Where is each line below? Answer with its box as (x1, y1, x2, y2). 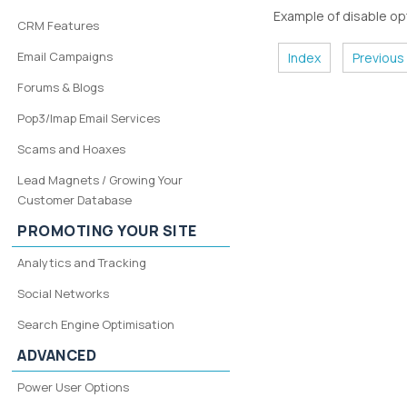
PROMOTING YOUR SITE (17, 221, 197, 241)
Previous (352, 48, 405, 66)
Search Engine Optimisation (17, 316, 175, 333)
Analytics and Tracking (17, 254, 147, 271)
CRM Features (17, 17, 100, 34)
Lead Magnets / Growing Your (17, 172, 184, 188)
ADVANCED (17, 345, 97, 365)
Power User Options (17, 379, 130, 395)
